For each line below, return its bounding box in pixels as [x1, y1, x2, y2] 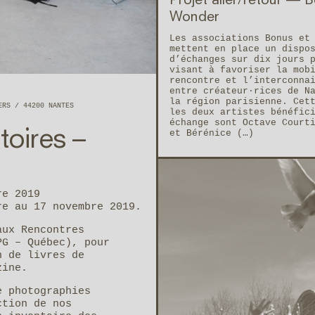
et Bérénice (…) [169, 128, 254, 139]
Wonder [169, 11, 219, 25]
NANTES [49, 101, 74, 110]
